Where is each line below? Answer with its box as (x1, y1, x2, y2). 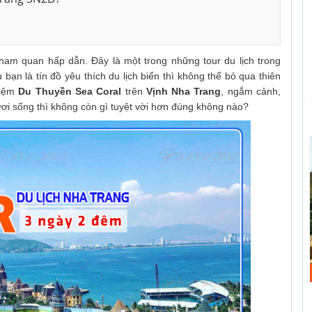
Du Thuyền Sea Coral (15, 86, 125, 97)
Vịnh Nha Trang (146, 86, 221, 97)
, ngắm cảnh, (221, 86, 281, 97)
